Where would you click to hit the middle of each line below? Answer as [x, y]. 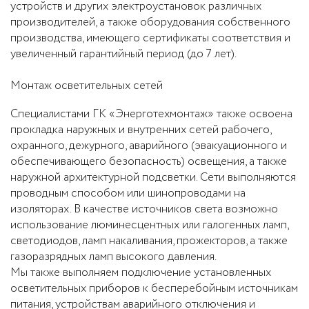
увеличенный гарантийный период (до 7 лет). [123, 54]
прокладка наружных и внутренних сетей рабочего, [141, 130]
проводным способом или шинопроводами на [128, 193]
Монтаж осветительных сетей [87, 86]
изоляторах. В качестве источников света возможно [144, 209]
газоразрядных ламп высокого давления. [113, 257]
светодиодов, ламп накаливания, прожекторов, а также [149, 241]
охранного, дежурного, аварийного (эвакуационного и [149, 146]
